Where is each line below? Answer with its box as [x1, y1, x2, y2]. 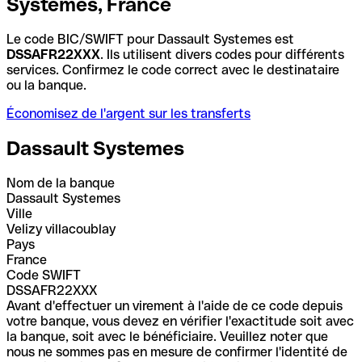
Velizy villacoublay [6, 221, 116, 237]
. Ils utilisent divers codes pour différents [100, 46, 344, 62]
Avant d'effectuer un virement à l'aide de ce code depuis [6, 297, 343, 314]
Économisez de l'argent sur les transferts [6, 105, 250, 121]
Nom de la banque [6, 175, 115, 191]
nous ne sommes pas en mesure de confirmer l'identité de [6, 343, 347, 360]
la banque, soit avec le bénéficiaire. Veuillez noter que [6, 328, 328, 344]
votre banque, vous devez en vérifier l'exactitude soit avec [6, 313, 354, 329]
